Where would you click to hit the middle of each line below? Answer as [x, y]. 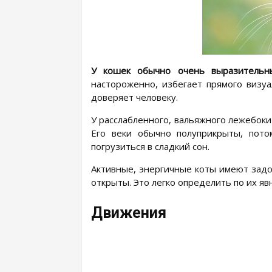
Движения [129, 213]
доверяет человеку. [134, 97]
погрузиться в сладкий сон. [150, 146]
